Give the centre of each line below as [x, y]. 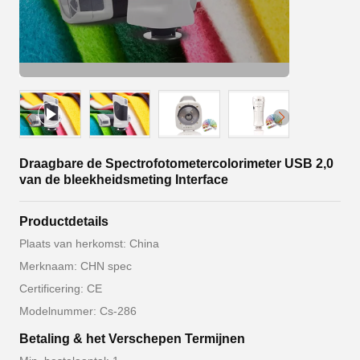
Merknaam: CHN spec [76, 266]
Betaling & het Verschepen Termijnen [132, 339]
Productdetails [64, 221]
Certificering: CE [61, 288]
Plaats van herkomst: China [89, 243]
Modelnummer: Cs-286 [78, 311]
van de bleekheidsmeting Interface [124, 180]
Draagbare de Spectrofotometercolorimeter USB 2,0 [176, 164]
